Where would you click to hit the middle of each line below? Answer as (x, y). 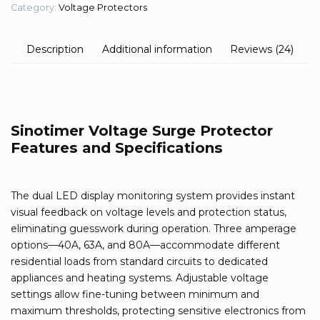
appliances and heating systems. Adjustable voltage (140, 278)
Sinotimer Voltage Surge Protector (142, 131)
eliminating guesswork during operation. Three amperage (154, 229)
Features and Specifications (117, 148)
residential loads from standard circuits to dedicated (139, 262)
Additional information (157, 50)
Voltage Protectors (103, 7)
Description (55, 50)
